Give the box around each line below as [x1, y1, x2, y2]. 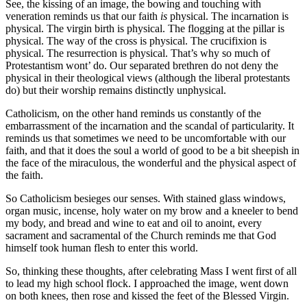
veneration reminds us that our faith [5, 10, 160, 22]
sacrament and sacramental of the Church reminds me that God [5, 229, 276, 241]
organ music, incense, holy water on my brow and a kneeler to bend [5, 204, 298, 217]
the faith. [5, 169, 43, 181]
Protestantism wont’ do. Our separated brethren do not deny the [5, 59, 278, 71]
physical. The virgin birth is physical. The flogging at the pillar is [5, 22, 284, 34]
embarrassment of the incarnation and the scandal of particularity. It [5, 119, 294, 132]
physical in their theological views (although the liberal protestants [5, 71, 290, 84]
